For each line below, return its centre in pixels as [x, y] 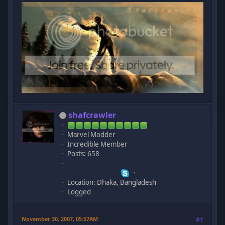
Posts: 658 [84, 153]
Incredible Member [98, 144]
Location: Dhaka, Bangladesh [112, 182]
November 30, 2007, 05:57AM [60, 218]
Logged [79, 192]
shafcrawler [92, 115]
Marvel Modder [92, 134]
